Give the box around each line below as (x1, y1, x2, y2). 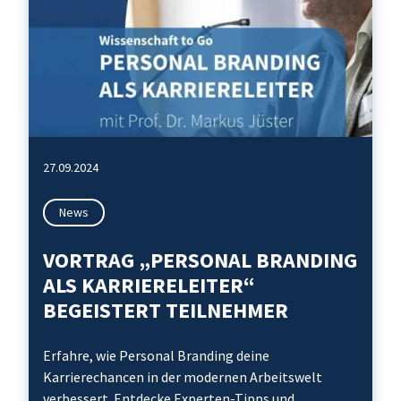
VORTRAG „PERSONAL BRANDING (43, 246, 357, 274)
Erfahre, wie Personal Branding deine (43, 346, 269, 364)
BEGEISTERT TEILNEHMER (43, 296, 288, 324)
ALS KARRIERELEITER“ (43, 271, 255, 299)
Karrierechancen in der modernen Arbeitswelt (43, 368, 322, 386)
